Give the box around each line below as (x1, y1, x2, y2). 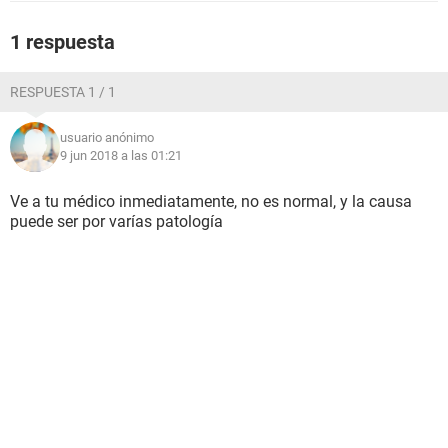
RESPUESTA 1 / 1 (10, 84, 116, 100)
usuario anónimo (60, 130, 154, 145)
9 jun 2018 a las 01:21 (60, 148, 182, 163)
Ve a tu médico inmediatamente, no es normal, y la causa (10, 192, 412, 211)
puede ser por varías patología (10, 212, 223, 231)
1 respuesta (10, 30, 115, 54)
